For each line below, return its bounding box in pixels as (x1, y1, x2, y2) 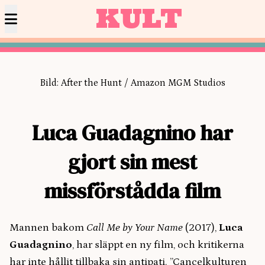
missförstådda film (44, 176, 221, 205)
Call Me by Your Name (86, 222, 185, 234)
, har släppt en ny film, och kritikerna (72, 239, 244, 251)
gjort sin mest (68, 147, 197, 176)
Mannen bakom (9, 222, 86, 234)
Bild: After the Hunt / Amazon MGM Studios (40, 77, 225, 88)
